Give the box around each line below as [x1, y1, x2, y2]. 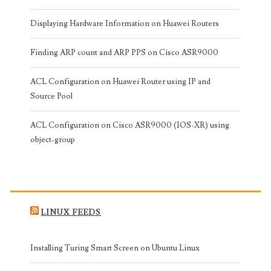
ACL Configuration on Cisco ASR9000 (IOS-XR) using [30, 120, 229, 130]
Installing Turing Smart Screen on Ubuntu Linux [30, 243, 200, 253]
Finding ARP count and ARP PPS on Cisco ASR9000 [30, 47, 218, 57]
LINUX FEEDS [41, 207, 102, 217]
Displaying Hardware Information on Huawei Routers [30, 18, 219, 28]
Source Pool [30, 91, 73, 101]
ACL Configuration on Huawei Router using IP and [30, 76, 211, 87]
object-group [30, 134, 75, 145]
